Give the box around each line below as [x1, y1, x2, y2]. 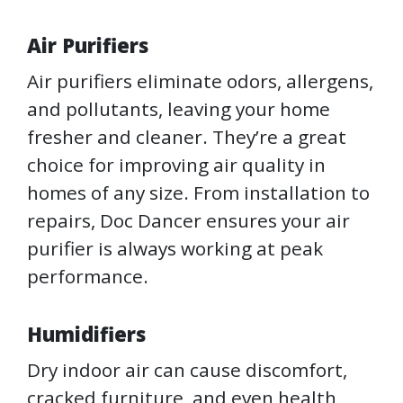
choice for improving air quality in [27, 152, 326, 178]
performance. [27, 264, 148, 290]
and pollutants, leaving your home [27, 96, 330, 122]
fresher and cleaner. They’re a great [27, 124, 346, 150]
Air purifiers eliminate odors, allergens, [27, 68, 373, 94]
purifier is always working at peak [27, 236, 323, 262]
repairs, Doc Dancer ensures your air [27, 208, 350, 234]
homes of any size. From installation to [27, 180, 370, 206]
